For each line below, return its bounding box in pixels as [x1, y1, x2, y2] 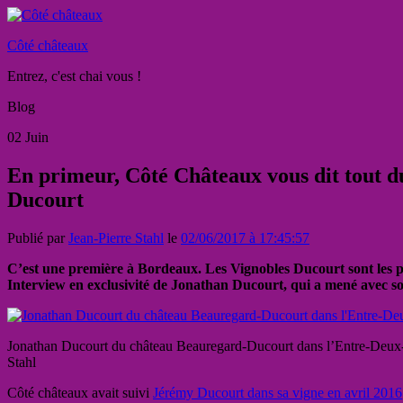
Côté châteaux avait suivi [7, 384, 153, 400]
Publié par [7, 229, 68, 246]
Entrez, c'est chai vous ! [7, 68, 141, 84]
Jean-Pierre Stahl [68, 229, 164, 246]
